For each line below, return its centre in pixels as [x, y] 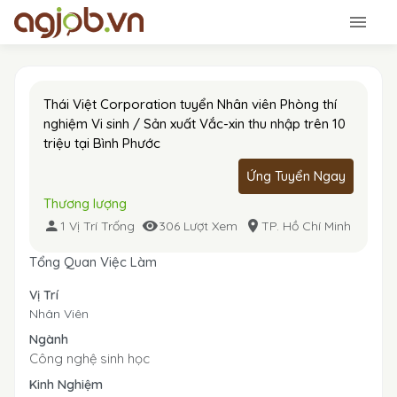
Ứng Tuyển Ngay [296, 176]
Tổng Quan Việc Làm [93, 262]
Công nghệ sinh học [90, 358]
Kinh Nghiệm [66, 385]
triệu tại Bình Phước [102, 143]
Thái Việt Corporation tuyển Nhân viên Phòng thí [190, 104]
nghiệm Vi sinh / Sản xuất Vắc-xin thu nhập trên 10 [195, 124]
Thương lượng [85, 203]
